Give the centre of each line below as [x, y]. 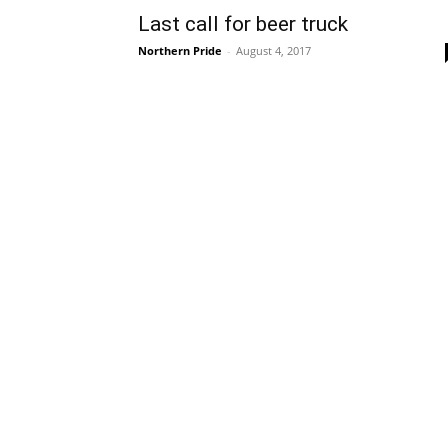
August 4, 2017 [273, 51]
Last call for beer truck [243, 24]
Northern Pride [180, 51]
